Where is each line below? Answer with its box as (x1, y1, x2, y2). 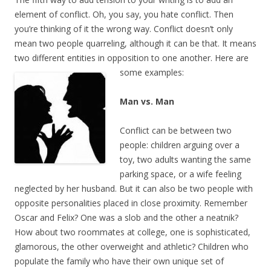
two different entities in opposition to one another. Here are (15, 52, 249, 64)
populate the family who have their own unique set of (15, 255, 224, 267)
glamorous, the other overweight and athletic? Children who (15, 241, 249, 253)
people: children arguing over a (120, 139, 240, 151)
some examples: (120, 67, 184, 79)
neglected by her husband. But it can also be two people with (15, 183, 253, 195)
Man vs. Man (120, 96, 174, 108)
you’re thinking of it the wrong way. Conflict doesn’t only (15, 23, 233, 35)
